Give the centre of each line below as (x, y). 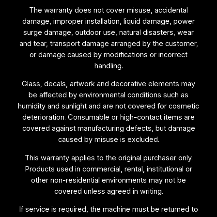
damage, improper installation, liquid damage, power (108, 21)
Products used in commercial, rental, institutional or (108, 169)
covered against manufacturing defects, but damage (108, 129)
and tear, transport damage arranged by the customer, (108, 43)
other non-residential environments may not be (108, 180)
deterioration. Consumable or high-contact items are (108, 117)
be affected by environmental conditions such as (108, 95)
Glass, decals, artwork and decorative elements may (108, 84)
